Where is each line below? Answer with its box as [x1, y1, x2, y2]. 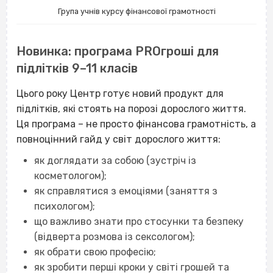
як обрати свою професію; [34, 246, 156, 258]
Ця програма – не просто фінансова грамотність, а [16, 118, 256, 130]
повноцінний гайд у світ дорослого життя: [16, 133, 221, 146]
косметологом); [34, 170, 107, 182]
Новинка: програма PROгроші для [16, 44, 219, 59]
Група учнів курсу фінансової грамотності [57, 6, 216, 16]
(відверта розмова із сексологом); [34, 231, 195, 243]
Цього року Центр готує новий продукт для [16, 88, 224, 100]
